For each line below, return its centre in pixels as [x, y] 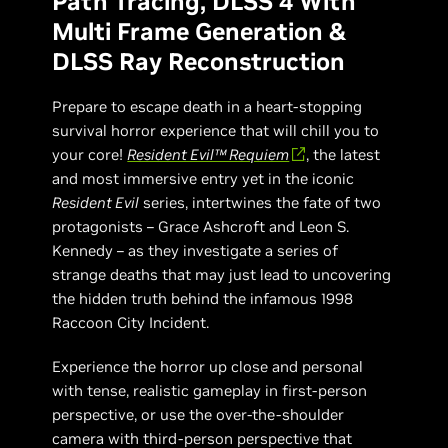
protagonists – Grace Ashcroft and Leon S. [201, 226]
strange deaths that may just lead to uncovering [222, 274]
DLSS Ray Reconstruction [199, 61]
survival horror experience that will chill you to [216, 130]
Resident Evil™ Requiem [208, 154]
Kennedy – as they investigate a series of [195, 250]
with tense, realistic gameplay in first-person [210, 390]
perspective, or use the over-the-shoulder [198, 414]
